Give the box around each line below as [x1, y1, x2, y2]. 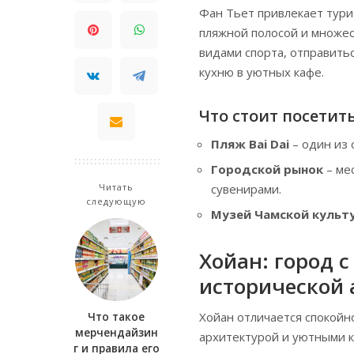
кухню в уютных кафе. [199, 63, 324, 80]
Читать [98, 181, 134, 194]
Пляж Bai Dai [211, 135, 289, 152]
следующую [85, 195, 147, 208]
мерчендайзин [74, 326, 158, 341]
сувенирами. [211, 180, 281, 197]
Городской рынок [211, 160, 323, 177]
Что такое [88, 310, 145, 325]
